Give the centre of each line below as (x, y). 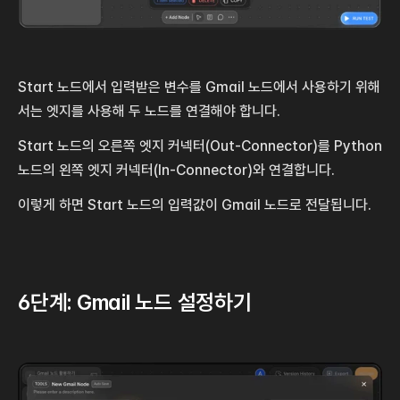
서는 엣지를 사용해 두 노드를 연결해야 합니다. (149, 111)
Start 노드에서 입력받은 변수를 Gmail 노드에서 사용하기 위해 (199, 87)
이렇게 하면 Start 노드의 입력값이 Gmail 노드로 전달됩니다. (195, 204)
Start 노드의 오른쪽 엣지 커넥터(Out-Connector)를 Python (200, 146)
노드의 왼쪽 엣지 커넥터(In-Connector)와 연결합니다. (176, 170)
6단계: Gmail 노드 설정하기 (135, 302)
